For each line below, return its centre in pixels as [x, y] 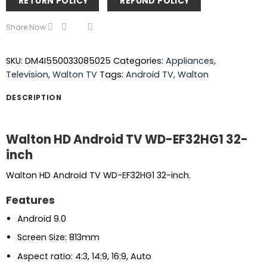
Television [27, 75]
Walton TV [74, 75]
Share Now [26, 27]
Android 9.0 [41, 218]
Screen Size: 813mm [58, 237]
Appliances [190, 61]
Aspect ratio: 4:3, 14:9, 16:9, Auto [84, 256]
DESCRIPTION [34, 98]
